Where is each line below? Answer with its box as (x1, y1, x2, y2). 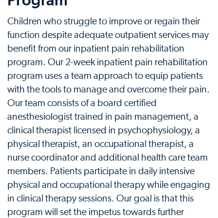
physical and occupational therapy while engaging (7, 180, 210, 190)
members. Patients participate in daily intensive (7, 166, 195, 176)
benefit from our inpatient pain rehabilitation (7, 44, 184, 54)
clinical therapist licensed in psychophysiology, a (7, 126, 200, 135)
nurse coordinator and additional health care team (7, 153, 208, 163)
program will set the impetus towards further (7, 207, 184, 217)
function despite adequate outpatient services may (7, 30, 209, 40)
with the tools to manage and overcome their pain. (7, 85, 210, 94)
